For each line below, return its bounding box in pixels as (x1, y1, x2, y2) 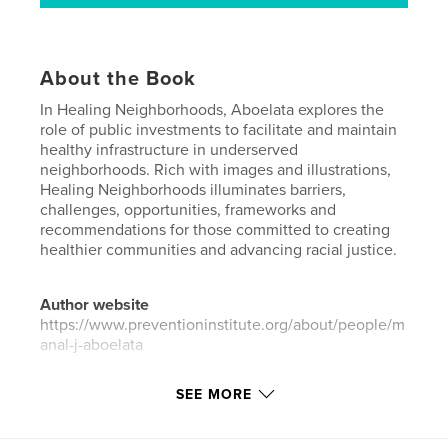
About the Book (40, 66, 197, 91)
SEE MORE (176, 385, 252, 403)
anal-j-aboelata (40, 334, 144, 355)
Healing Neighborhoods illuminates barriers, (40, 179, 347, 200)
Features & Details (40, 393, 225, 418)
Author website (40, 294, 150, 315)
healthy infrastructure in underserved (40, 139, 299, 160)
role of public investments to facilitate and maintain (40, 119, 398, 140)
